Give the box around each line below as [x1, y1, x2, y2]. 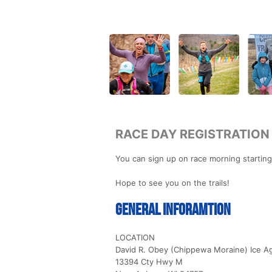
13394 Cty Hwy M [115, 256, 183, 267]
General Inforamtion [115, 200, 231, 220]
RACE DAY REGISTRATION [115, 126, 270, 141]
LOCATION [115, 232, 155, 242]
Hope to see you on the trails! [115, 177, 229, 188]
